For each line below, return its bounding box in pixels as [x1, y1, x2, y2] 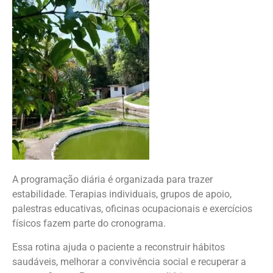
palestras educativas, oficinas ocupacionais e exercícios [12, 203, 252, 215]
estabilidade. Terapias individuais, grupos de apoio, [12, 188, 232, 200]
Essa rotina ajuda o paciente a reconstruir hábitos [12, 241, 225, 253]
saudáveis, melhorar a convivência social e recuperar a [12, 255, 246, 268]
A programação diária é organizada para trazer [12, 174, 213, 186]
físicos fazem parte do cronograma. [12, 218, 166, 230]
